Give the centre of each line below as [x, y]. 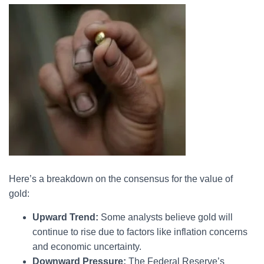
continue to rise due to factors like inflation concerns [140, 232]
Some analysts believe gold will [167, 217]
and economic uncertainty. [87, 247]
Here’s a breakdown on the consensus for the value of [121, 179]
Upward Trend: [65, 217]
